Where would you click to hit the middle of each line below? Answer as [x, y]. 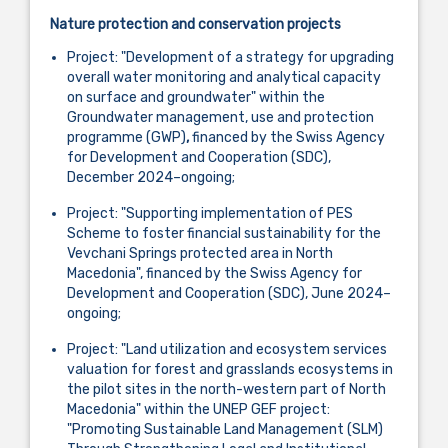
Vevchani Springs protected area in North [200, 253]
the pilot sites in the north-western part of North [226, 389]
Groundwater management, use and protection [220, 117]
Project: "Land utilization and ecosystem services [227, 349]
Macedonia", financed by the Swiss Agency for [214, 273]
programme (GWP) [126, 137]
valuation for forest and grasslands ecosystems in [230, 369]
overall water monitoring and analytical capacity [224, 77]
